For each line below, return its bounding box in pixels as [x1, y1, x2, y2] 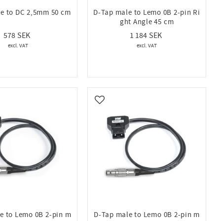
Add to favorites [99, 100, 151, 110]
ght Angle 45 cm [119, 17, 174, 27]
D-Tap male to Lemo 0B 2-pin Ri [93, 8, 200, 18]
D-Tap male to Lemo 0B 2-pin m [94, 210, 200, 220]
